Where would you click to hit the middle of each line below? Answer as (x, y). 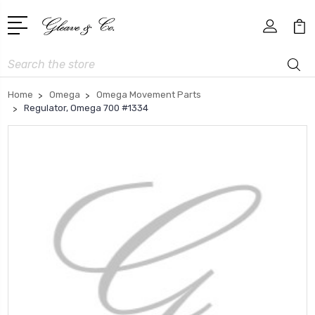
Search (24, 60)
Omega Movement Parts (149, 94)
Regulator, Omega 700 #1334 (86, 108)
